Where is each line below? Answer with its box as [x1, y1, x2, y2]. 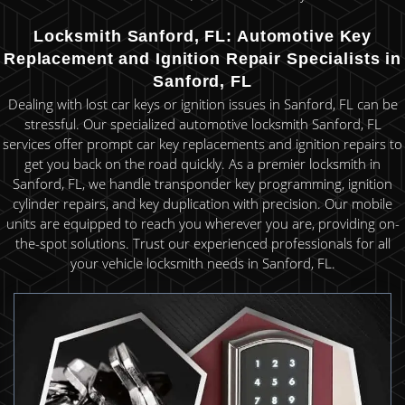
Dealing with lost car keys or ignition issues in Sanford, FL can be [7, 95, 398, 114]
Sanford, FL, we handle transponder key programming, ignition [13, 174, 392, 193]
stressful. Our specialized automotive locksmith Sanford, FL [24, 115, 381, 134]
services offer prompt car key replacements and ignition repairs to [3, 135, 402, 154]
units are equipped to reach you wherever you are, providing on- [5, 214, 400, 233]
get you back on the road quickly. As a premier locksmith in [24, 155, 381, 174]
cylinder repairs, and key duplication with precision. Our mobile [13, 194, 392, 213]
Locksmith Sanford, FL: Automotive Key [33, 26, 372, 45]
